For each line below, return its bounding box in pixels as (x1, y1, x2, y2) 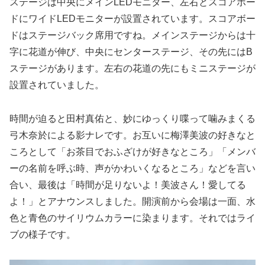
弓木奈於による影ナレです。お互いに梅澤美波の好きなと (9, 130, 256, 140)
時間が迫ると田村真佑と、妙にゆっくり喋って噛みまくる (9, 113, 256, 124)
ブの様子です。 (9, 229, 76, 240)
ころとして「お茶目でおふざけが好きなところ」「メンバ (9, 146, 256, 157)
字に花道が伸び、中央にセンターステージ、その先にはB (9, 46, 253, 57)
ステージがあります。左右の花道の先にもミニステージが (9, 63, 256, 73)
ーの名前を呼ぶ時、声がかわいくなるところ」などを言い (9, 163, 256, 173)
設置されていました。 (9, 79, 104, 90)
